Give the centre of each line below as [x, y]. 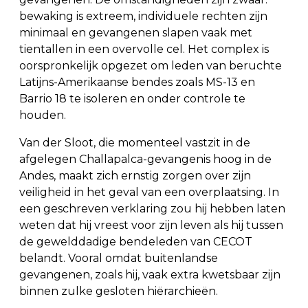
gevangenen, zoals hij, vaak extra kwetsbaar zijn [150, 275]
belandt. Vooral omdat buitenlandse [119, 258]
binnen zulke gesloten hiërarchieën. [119, 291]
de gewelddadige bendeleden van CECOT [136, 242]
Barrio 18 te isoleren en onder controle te [132, 99]
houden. [43, 115]
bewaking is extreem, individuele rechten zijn [143, 16]
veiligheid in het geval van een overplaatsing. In [149, 192]
